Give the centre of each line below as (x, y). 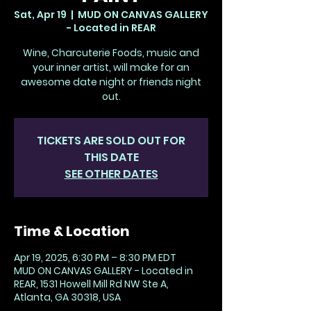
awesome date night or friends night (111, 82)
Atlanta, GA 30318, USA (67, 297)
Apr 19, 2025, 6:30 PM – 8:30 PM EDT (95, 258)
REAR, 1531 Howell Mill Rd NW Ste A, (91, 284)
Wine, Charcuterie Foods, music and (111, 53)
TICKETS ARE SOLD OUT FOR (111, 141)
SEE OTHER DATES (111, 174)
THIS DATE (111, 157)
